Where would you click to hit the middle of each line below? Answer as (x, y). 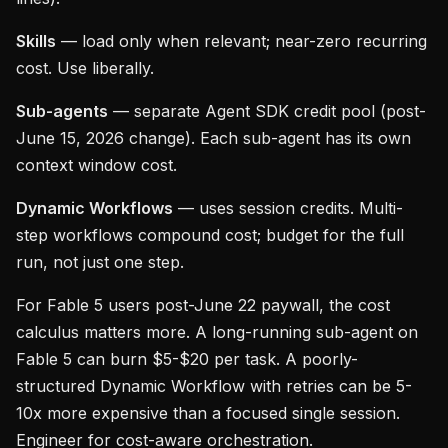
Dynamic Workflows (94, 208)
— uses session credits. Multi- (288, 208)
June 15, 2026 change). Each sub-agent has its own (213, 138)
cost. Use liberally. (85, 68)
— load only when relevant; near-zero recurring (241, 41)
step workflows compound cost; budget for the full (210, 235)
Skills (36, 41)
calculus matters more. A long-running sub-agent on (217, 332)
